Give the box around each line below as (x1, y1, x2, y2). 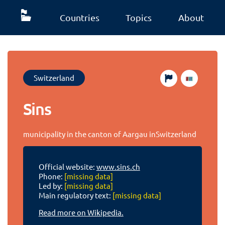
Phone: (38, 171, 64, 181)
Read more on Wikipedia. (38, 207, 124, 217)
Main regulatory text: (38, 190, 113, 200)
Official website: (38, 162, 96, 172)
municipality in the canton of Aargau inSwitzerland (23, 129, 197, 139)
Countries (59, 12, 99, 23)
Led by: (38, 181, 64, 191)
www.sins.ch (96, 162, 140, 172)
